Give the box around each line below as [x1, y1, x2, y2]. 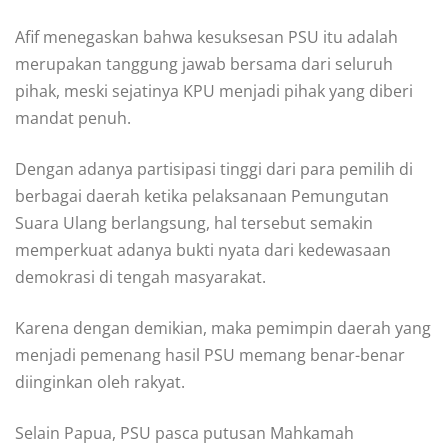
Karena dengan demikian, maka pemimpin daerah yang [15, 317, 431, 340]
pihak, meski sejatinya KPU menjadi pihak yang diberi [15, 80, 413, 103]
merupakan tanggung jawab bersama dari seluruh [15, 53, 393, 76]
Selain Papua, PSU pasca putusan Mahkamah [15, 422, 354, 445]
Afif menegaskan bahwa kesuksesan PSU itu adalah [15, 26, 398, 49]
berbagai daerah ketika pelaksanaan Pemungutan [15, 185, 389, 208]
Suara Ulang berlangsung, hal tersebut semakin [15, 212, 373, 235]
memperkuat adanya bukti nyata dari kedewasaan [15, 239, 391, 262]
